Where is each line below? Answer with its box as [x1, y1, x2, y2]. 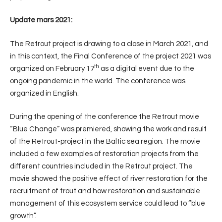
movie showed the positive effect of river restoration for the [10, 175, 208, 182]
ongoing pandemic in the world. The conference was [10, 77, 185, 85]
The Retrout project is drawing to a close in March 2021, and [10, 40, 208, 48]
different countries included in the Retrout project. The [10, 163, 193, 170]
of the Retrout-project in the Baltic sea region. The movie [10, 138, 200, 145]
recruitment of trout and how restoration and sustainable [10, 187, 200, 195]
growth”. [10, 212, 37, 220]
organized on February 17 [10, 64, 94, 72]
